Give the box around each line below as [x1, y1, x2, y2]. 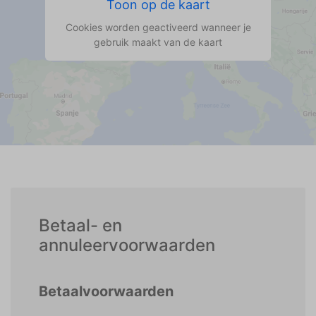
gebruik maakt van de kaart [94, 35, 222, 48]
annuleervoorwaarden [39, 235, 215, 255]
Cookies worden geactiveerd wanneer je [65, 20, 251, 33]
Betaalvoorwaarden [39, 283, 174, 300]
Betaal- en [39, 215, 122, 236]
